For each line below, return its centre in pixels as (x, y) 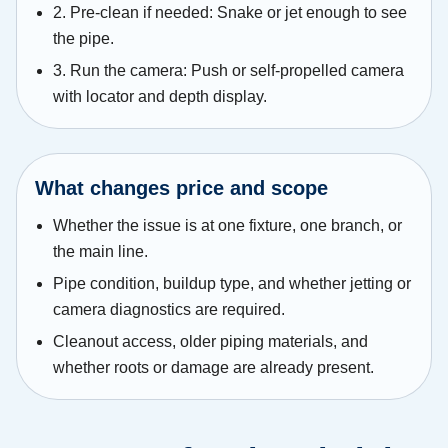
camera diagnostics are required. (169, 309)
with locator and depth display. (160, 97)
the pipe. (83, 39)
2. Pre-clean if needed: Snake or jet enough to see (230, 13)
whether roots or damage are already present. (213, 367)
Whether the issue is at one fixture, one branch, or (227, 225)
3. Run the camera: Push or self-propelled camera (228, 71)
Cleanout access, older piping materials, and (210, 341)
